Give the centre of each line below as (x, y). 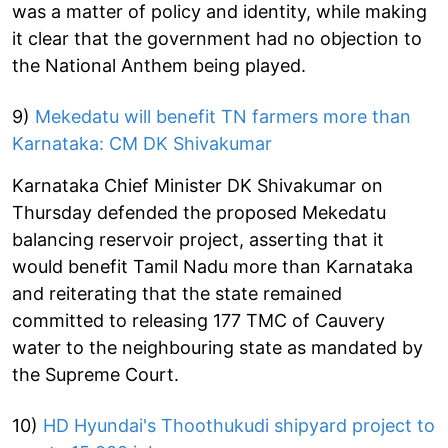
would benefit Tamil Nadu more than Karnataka (212, 266)
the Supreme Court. (95, 374)
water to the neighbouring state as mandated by (217, 347)
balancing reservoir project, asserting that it (198, 239)
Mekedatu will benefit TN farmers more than (223, 116)
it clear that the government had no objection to (217, 38)
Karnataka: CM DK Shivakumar (142, 143)
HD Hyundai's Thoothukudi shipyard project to (236, 425)
